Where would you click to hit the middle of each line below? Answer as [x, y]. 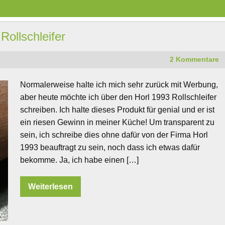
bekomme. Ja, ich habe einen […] [80, 160]
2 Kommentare [194, 60]
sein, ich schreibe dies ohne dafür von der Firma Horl [114, 135]
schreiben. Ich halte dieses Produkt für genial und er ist [118, 110]
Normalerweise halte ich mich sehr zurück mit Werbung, [119, 85]
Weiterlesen [51, 187]
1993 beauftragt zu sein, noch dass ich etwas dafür [110, 148]
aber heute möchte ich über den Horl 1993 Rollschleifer [119, 97]
